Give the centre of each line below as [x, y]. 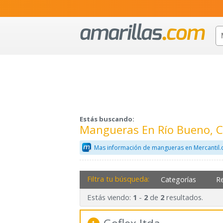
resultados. [183, 197]
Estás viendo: [110, 197]
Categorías [179, 179]
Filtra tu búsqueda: [118, 178]
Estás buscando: [107, 119]
